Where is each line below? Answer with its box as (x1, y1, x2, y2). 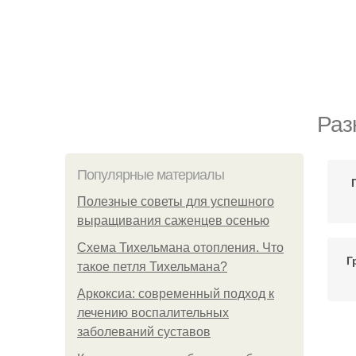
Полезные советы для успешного (77, 195, 274, 208)
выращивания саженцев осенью (77, 214, 269, 227)
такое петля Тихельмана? (77, 260, 227, 273)
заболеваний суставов (77, 325, 211, 339)
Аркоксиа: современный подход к (77, 287, 274, 300)
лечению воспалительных (77, 306, 229, 319)
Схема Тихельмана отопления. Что (77, 241, 284, 254)
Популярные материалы (77, 167, 224, 183)
